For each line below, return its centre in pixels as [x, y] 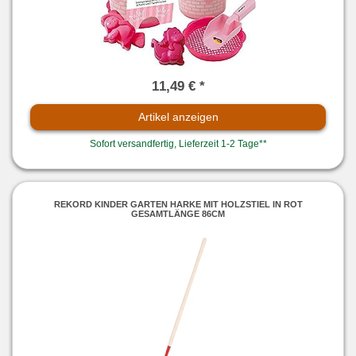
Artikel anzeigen [178, 117]
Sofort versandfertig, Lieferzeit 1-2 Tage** [178, 144]
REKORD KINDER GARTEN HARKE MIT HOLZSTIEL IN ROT [178, 204]
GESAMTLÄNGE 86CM [178, 213]
